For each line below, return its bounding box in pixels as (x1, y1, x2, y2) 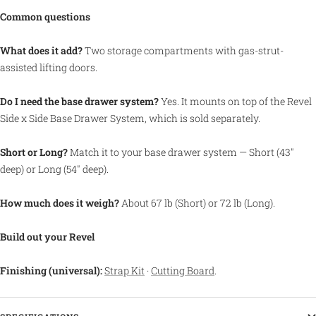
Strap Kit (104, 263, 145, 277)
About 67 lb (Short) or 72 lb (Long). (119, 195, 275, 209)
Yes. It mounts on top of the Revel (159, 94, 312, 108)
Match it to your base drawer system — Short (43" (68, 145, 294, 159)
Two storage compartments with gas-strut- (83, 43, 284, 57)
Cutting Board (151, 263, 214, 277)
